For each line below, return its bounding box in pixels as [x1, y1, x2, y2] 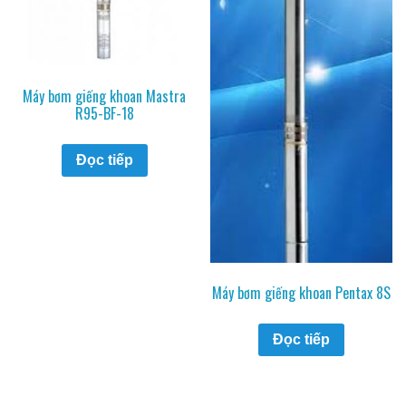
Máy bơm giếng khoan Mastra [23, 85, 187, 108]
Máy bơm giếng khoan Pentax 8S [212, 282, 391, 304]
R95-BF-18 [74, 102, 134, 125]
